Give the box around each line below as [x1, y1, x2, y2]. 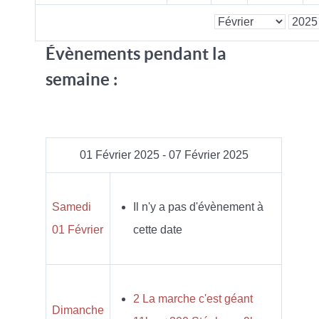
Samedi [52, 200, 91, 213]
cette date [133, 223, 182, 236]
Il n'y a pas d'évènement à [133, 200, 263, 213]
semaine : [46, 69, 117, 89]
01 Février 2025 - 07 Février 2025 [79, 148, 249, 161]
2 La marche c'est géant [133, 292, 253, 305]
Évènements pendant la [46, 43, 226, 63]
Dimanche [52, 303, 104, 316]
